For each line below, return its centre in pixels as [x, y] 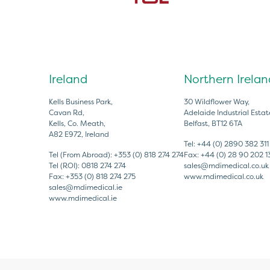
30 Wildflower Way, [218, 101]
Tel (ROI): [65, 165]
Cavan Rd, [68, 112]
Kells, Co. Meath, [78, 123]
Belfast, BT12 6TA [213, 123]
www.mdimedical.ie [83, 198]
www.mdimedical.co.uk [224, 176]
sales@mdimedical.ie [86, 187]
